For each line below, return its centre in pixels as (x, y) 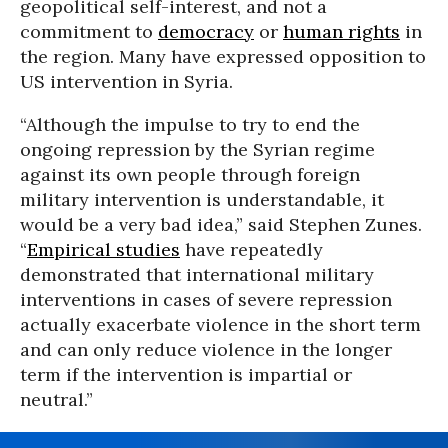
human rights (341, 31)
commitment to (89, 31)
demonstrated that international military (197, 274)
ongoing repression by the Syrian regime (197, 149)
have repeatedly (251, 249)
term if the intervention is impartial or (186, 374)
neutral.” (56, 399)
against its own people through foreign (190, 174)
